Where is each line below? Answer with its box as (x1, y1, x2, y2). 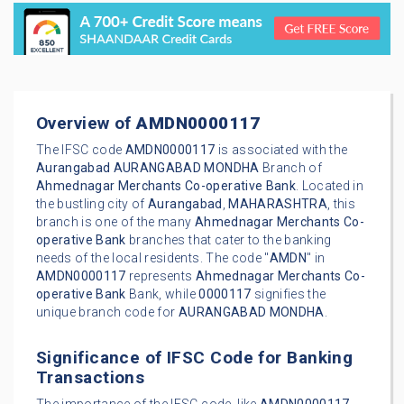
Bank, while (125, 287, 199, 302)
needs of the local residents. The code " (36, 251, 270, 266)
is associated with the (215, 142, 348, 158)
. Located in (295, 179, 364, 194)
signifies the (251, 287, 326, 302)
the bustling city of (36, 197, 149, 212)
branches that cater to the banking (125, 233, 332, 248)
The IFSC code (36, 142, 125, 158)
